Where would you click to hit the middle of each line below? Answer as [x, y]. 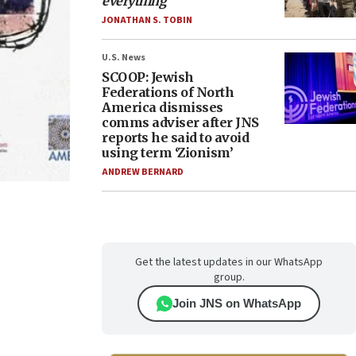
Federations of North [168, 92]
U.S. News [124, 58]
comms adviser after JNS [180, 122]
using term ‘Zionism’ [167, 153]
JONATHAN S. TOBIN [147, 20]
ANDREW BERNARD [143, 172]
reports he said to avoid [175, 137]
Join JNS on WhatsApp [237, 303]
